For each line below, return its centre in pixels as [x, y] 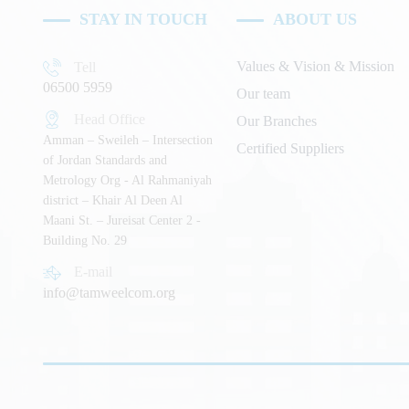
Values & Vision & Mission [316, 66]
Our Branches [277, 121]
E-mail [94, 272]
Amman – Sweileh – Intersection [128, 141]
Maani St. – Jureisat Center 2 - [122, 221]
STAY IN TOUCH [144, 19]
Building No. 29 [85, 241]
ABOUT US [315, 19]
